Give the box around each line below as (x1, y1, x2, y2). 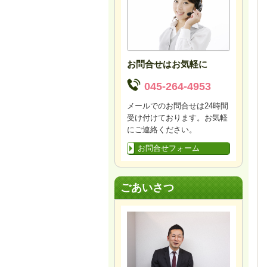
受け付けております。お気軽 (127, 113, 228, 123)
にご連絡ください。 (127, 125, 197, 135)
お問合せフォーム (138, 144, 200, 153)
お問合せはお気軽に (127, 59, 207, 70)
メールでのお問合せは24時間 (127, 101, 228, 111)
